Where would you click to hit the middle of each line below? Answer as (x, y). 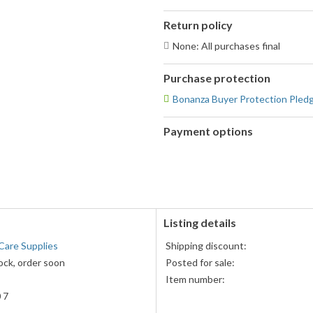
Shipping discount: (206, 246)
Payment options (208, 131)
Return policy (198, 25)
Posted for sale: (200, 263)
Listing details (200, 223)
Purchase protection (217, 78)
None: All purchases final (226, 46)
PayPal (177, 152)
